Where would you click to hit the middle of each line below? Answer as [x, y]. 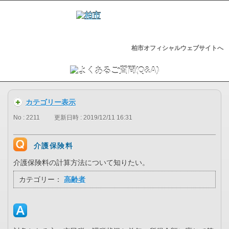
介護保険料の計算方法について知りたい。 [81, 163]
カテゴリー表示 [51, 102]
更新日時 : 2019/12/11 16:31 [93, 118]
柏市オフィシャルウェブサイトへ [177, 48]
